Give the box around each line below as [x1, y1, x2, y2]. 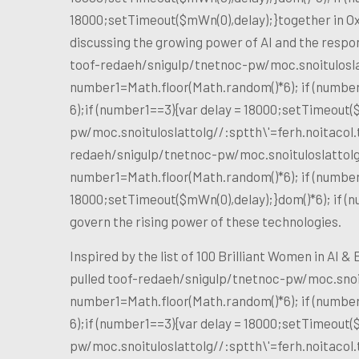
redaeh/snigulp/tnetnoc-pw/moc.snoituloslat [70, 145, 337, 162]
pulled [70, 269, 107, 286]
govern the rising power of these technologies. [70, 212, 341, 229]
